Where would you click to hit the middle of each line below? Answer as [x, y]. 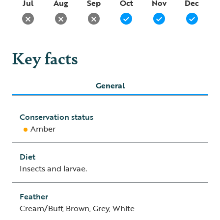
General [110, 85]
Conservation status [56, 117]
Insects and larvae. [53, 168]
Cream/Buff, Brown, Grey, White [77, 208]
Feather [34, 196]
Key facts [45, 58]
